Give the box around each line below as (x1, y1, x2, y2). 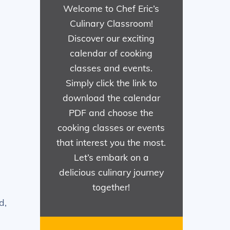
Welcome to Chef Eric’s (63, 3, 160, 14)
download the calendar (62, 92, 160, 104)
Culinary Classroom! (69, 17, 153, 29)
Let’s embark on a (73, 151, 149, 163)
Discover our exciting (68, 32, 155, 44)
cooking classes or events (57, 122, 165, 133)
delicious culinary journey (59, 166, 164, 178)
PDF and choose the (69, 107, 154, 119)
